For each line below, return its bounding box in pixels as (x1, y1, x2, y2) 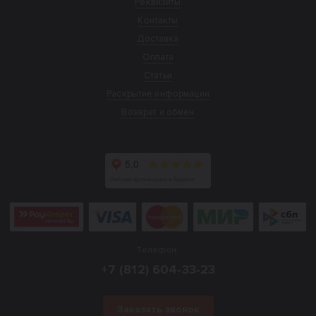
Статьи (144, 69, 172, 81)
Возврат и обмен (121, 106, 195, 118)
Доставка (137, 32, 179, 44)
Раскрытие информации (107, 87, 209, 99)
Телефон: (137, 244, 179, 255)
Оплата (142, 51, 174, 63)
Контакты (138, 14, 178, 26)
